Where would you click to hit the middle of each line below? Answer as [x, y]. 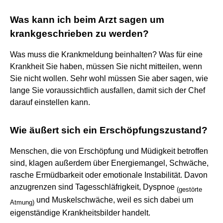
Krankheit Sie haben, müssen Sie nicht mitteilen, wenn [106, 66]
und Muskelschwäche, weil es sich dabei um [114, 200]
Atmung [21, 202]
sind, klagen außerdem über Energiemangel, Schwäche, [109, 163]
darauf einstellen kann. [50, 102]
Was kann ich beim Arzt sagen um [87, 19]
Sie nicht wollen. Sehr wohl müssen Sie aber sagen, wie [109, 78]
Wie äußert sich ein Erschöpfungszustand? [109, 130]
